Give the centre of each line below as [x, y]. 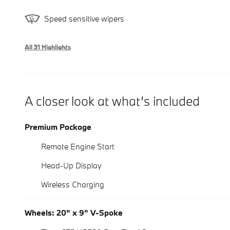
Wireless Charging [73, 184]
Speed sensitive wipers [84, 19]
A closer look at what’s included [112, 101]
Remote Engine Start [78, 146]
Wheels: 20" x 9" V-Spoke [74, 212]
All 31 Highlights [48, 46]
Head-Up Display [71, 165]
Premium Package [58, 127]
